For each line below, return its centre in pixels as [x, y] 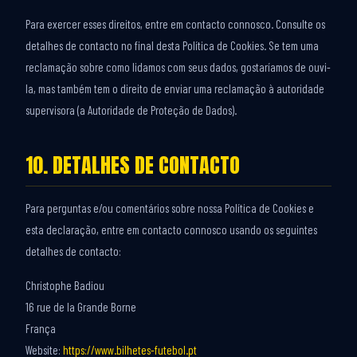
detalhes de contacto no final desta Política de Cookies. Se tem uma [172, 45]
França [41, 328]
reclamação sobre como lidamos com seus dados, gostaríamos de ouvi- [178, 67]
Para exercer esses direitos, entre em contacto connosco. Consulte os [175, 24]
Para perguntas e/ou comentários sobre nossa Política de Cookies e [170, 208]
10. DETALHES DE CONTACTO [133, 165]
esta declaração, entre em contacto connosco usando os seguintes [171, 229]
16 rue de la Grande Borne [81, 307]
